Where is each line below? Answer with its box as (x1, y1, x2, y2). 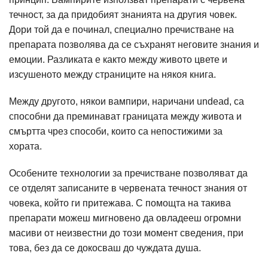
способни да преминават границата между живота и (9, 111, 242, 121)
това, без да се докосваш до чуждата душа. (9, 243, 201, 253)
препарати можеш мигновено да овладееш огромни (9, 213, 241, 223)
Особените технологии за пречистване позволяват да (9, 168, 248, 178)
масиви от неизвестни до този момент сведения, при (9, 228, 243, 238)
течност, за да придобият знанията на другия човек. (9, 10, 237, 20)
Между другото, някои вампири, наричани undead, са (9, 96, 244, 106)
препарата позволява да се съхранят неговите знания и (9, 39, 259, 50)
